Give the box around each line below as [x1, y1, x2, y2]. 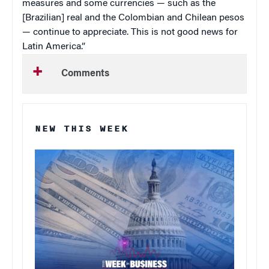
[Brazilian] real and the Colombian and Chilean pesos [22, 13, 244, 23]
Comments [61, 68, 109, 79]
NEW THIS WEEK [35, 121, 128, 136]
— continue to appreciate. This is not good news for [22, 27, 238, 37]
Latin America [22, 41, 81, 52]
